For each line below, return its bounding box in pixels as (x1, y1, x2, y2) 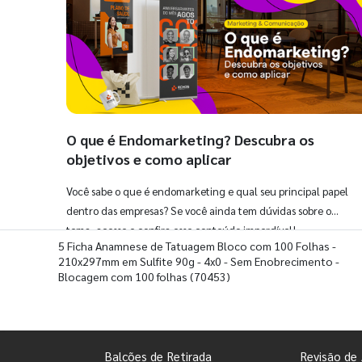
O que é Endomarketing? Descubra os (66, 130, 314, 149)
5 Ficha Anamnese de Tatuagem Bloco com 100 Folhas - (58, 238, 336, 253)
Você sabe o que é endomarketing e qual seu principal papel (66, 184, 348, 199)
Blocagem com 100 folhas (58, 268, 187, 284)
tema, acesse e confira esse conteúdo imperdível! (66, 223, 296, 238)
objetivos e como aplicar (66, 149, 232, 169)
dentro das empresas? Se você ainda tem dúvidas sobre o (66, 204, 331, 218)
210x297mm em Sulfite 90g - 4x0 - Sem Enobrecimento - (58, 253, 339, 268)
